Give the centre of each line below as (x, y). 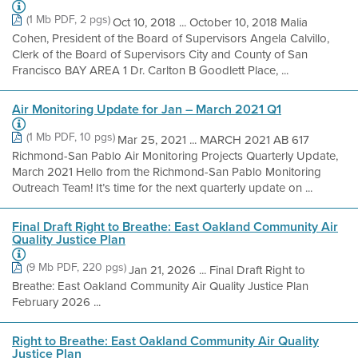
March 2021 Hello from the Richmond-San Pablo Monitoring (167, 172)
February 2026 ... (56, 302)
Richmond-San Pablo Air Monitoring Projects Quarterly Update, (175, 156)
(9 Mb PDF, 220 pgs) (76, 267)
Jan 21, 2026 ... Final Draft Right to (217, 270)
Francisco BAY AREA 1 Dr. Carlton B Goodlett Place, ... (150, 70)
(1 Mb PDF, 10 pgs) (71, 137)
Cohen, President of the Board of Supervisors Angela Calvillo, (171, 38)
